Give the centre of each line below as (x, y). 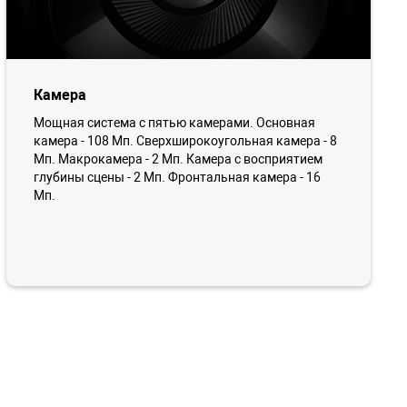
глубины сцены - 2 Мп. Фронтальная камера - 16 (177, 177)
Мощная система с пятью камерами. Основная (174, 122)
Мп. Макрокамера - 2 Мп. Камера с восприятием (178, 159)
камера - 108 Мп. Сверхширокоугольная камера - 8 (185, 140)
